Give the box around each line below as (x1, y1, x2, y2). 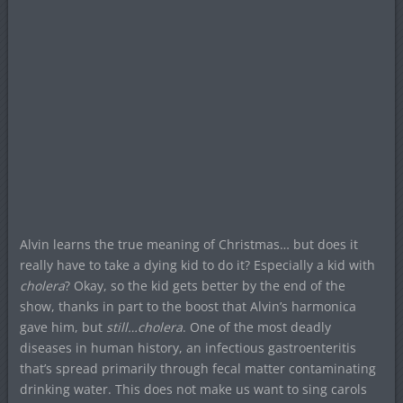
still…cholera (105, 318, 183, 336)
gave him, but (19, 318, 106, 336)
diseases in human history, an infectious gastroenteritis (19, 338, 356, 356)
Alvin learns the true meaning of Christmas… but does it (19, 235, 358, 253)
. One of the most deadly (182, 318, 331, 336)
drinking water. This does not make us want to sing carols (19, 380, 367, 398)
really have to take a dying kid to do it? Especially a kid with (19, 255, 375, 273)
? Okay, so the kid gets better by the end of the (64, 276, 345, 294)
